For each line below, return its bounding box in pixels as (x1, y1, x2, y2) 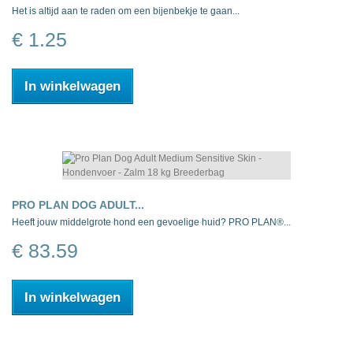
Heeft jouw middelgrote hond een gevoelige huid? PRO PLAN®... (12, 217, 291, 229)
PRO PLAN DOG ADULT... (12, 199, 144, 212)
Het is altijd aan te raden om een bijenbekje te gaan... (12, 6, 240, 17)
